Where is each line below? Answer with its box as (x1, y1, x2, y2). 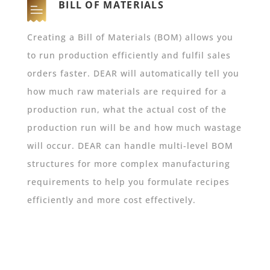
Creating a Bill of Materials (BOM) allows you (27, 31, 233, 43)
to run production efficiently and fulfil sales (27, 49, 231, 61)
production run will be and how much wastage (27, 122, 242, 134)
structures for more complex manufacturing (27, 158, 230, 170)
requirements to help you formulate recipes (27, 176, 230, 188)
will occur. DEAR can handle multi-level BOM (27, 140, 233, 152)
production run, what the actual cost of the (27, 104, 227, 116)
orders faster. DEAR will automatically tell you (27, 67, 239, 80)
